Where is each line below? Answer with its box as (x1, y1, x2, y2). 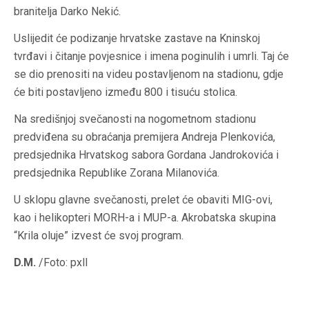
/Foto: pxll (36, 256, 88, 270)
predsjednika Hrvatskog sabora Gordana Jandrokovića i (14, 148, 279, 162)
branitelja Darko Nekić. (14, 5, 121, 19)
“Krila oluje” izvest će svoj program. (14, 229, 183, 243)
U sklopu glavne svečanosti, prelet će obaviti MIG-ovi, (14, 193, 272, 207)
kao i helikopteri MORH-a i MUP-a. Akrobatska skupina (14, 211, 276, 225)
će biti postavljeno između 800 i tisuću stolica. (14, 86, 237, 99)
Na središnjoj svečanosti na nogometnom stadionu (14, 112, 256, 126)
